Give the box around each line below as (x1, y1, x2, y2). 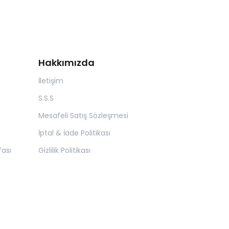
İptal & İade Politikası (38, 128, 110, 139)
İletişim (38, 76, 63, 86)
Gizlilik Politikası (38, 145, 90, 156)
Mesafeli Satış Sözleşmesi (38, 110, 128, 121)
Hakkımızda (38, 56, 95, 70)
